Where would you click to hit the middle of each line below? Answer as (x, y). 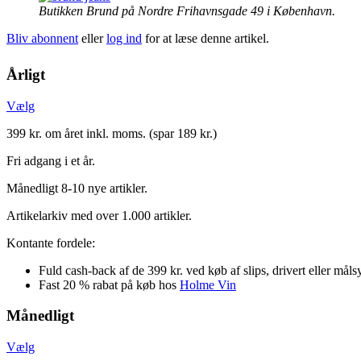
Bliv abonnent (42, 38)
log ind (124, 38)
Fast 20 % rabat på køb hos (109, 284)
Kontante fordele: (51, 243)
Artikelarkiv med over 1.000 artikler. (99, 215)
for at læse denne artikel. (205, 38)
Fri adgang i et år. (51, 160)
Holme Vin (208, 284)
